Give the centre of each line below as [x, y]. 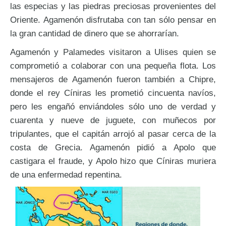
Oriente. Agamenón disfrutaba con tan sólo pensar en [113, 19]
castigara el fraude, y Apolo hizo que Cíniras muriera [113, 161]
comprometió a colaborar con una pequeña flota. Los [113, 65]
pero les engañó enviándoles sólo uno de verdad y [113, 106]
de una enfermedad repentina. [66, 174]
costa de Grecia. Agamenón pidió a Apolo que [113, 147]
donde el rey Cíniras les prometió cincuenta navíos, [113, 93]
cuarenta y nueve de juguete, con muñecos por [113, 120]
